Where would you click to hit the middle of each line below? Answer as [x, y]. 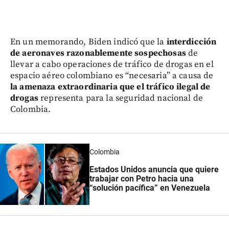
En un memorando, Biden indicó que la [88, 42]
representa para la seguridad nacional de [121, 98]
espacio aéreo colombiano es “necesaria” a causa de [112, 75]
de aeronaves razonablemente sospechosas [99, 53]
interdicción [191, 42]
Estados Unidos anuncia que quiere [154, 169]
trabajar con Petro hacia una [141, 178]
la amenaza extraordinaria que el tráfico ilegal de [110, 87]
